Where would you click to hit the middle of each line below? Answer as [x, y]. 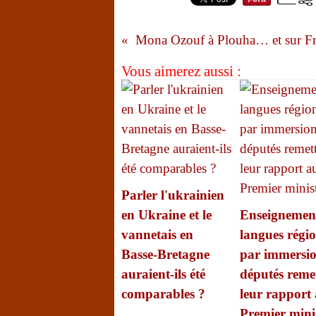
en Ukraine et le [166, 215]
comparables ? [163, 294]
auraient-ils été [163, 274]
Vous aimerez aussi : [181, 71]
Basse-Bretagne [165, 254]
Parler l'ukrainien [173, 195]
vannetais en [157, 235]
